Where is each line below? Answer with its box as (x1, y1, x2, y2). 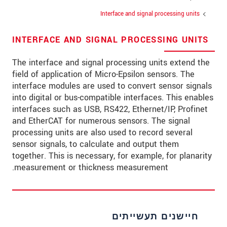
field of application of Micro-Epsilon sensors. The (12, 68, 195, 81)
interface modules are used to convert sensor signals (12, 80, 212, 92)
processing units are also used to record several (12, 127, 193, 139)
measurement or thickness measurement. (14, 162, 168, 174)
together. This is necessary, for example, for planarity (12, 150, 212, 162)
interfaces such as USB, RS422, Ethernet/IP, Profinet (12, 103, 208, 116)
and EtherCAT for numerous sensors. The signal (12, 115, 190, 127)
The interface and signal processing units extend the (12, 57, 210, 69)
